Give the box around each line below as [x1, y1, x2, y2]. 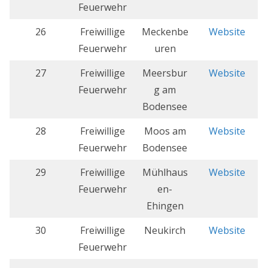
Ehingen [146, 199, 184, 213]
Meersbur [142, 66, 187, 80]
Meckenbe [141, 25, 188, 39]
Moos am [144, 124, 186, 138]
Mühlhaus [142, 166, 188, 179]
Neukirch [144, 224, 185, 237]
